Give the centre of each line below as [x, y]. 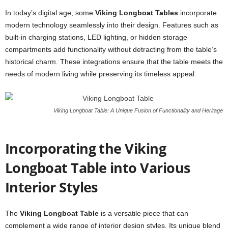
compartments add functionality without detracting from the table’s [111, 49]
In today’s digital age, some [50, 13]
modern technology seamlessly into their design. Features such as [112, 25]
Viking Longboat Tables [137, 13]
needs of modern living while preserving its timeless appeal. [101, 74]
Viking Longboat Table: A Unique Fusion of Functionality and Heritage [138, 110]
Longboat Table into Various [98, 168]
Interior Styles [51, 187]
